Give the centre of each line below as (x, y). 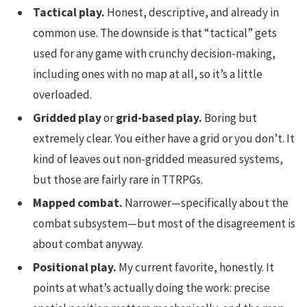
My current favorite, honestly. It (195, 267)
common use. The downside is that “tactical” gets (155, 33)
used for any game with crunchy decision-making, (154, 53)
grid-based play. (159, 118)
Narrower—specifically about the (206, 202)
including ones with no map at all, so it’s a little (148, 74)
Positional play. (75, 267)
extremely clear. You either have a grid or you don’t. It (164, 138)
